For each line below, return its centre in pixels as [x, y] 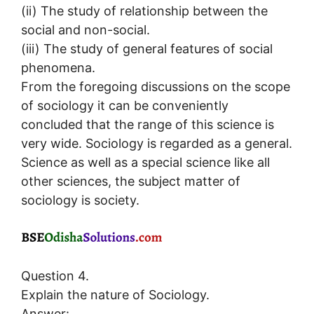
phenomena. [58, 67]
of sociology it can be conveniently [125, 105]
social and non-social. [86, 29]
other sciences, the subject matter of [131, 181]
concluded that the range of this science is [148, 124]
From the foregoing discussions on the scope [156, 86]
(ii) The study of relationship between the [144, 11]
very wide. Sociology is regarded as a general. [157, 143]
